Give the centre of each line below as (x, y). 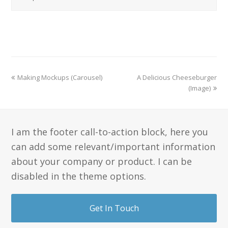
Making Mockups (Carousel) (60, 78)
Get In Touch (114, 208)
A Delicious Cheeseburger (177, 78)
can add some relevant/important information (113, 147)
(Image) (199, 88)
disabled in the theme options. (79, 176)
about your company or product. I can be (102, 162)
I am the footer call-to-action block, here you (110, 132)
